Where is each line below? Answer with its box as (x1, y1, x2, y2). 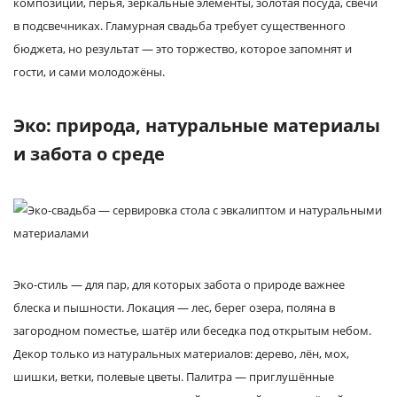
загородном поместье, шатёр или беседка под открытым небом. (13, 323, 371, 339)
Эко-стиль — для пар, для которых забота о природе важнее (13, 276, 345, 292)
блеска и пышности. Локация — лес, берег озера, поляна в (13, 300, 335, 315)
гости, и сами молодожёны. (13, 64, 165, 80)
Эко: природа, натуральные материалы (13, 113, 380, 137)
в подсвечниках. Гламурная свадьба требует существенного (13, 18, 346, 34)
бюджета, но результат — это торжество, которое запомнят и (13, 41, 352, 57)
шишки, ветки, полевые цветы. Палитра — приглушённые (13, 369, 334, 385)
